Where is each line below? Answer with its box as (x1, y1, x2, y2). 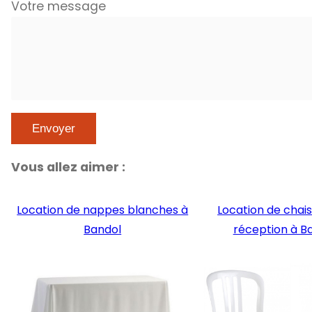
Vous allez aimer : (11, 158, 125, 175)
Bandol (84, 221, 122, 238)
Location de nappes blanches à (17, 202, 189, 219)
